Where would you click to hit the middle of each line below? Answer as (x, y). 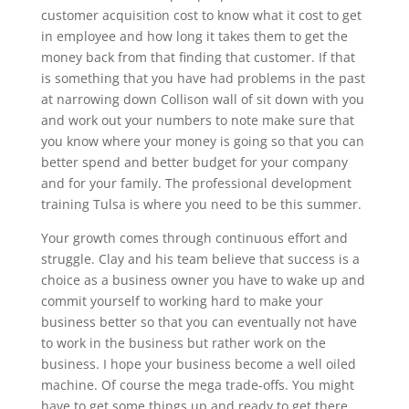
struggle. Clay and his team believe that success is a (200, 258)
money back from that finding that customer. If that (198, 57)
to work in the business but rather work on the (183, 342)
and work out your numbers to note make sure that (197, 120)
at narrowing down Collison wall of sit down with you (202, 99)
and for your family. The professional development (196, 183)
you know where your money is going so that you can (202, 141)
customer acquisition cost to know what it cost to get (201, 15)
